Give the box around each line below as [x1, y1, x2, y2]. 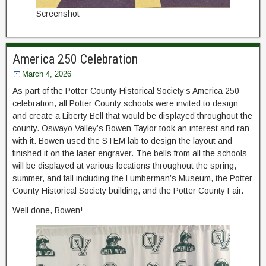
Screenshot [36, 8, 80, 18]
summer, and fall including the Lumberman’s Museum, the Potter [12, 173, 252, 183]
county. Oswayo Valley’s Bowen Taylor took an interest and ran [12, 123, 249, 133]
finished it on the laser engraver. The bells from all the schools [12, 148, 247, 158]
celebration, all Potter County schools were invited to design [12, 98, 238, 108]
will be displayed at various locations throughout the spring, [12, 160, 236, 170]
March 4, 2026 [22, 69, 71, 78]
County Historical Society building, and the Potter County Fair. [12, 185, 243, 195]
